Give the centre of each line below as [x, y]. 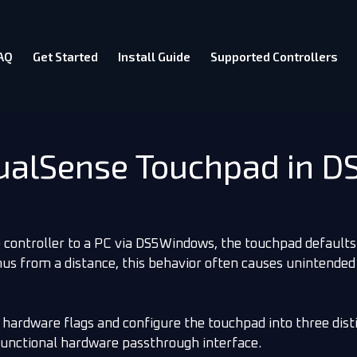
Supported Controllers [274, 56]
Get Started [65, 56]
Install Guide [154, 56]
